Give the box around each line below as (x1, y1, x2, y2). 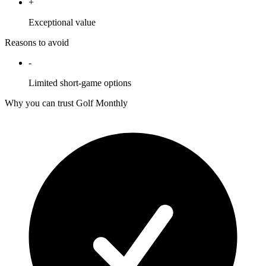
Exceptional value (28, 17, 96, 28)
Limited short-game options (28, 78, 131, 88)
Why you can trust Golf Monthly (5, 98, 128, 109)
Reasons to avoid (5, 37, 69, 48)
